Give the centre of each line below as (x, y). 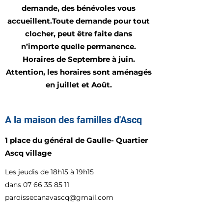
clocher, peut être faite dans (79, 34)
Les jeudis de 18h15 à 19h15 (49, 172)
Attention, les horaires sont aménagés (79, 72)
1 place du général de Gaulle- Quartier (76, 140)
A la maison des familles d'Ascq (73, 120)
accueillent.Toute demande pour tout (79, 21)
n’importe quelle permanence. (79, 46)
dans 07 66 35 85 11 (37, 185)
